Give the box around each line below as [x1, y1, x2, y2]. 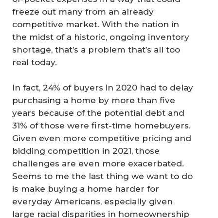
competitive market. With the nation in [12, 19, 179, 29]
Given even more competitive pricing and [12, 133, 191, 143]
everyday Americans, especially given [12, 196, 173, 206]
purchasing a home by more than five [12, 95, 175, 105]
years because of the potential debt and [12, 108, 184, 118]
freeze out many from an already [12, 7, 154, 17]
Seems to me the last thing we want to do [12, 171, 193, 181]
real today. [12, 57, 57, 67]
